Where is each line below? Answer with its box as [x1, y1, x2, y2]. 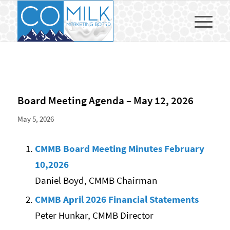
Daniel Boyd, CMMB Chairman [34, 174, 157, 187]
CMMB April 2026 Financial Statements [34, 193, 199, 206]
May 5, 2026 [17, 114, 54, 124]
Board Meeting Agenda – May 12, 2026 [17, 93, 194, 107]
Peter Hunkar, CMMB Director [34, 209, 154, 222]
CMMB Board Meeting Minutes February [34, 142, 204, 155]
